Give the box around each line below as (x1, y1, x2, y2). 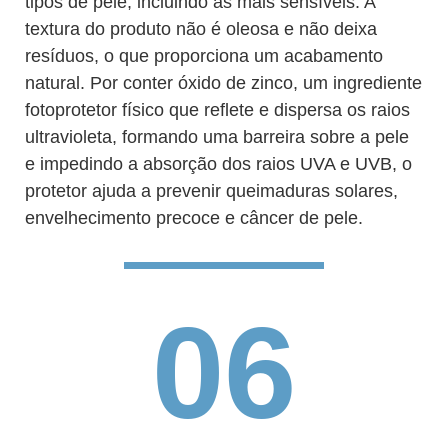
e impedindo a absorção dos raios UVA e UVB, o (25, 154, 412, 174)
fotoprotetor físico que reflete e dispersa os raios (25, 100, 410, 120)
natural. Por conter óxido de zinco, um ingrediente (25, 73, 422, 93)
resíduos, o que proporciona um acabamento (25, 46, 383, 66)
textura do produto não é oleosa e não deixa (25, 19, 377, 39)
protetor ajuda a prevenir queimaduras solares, (25, 181, 398, 201)
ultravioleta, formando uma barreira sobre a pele (25, 127, 409, 147)
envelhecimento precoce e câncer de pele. (25, 208, 363, 228)
